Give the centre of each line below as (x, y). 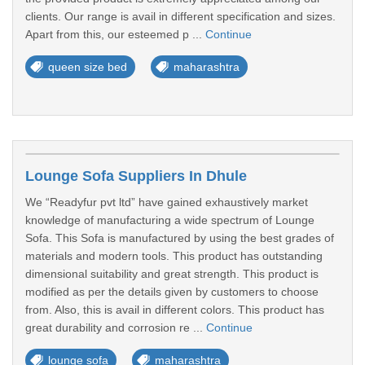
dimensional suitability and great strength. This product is (172, 274)
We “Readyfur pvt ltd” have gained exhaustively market (167, 202)
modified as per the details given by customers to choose (172, 292)
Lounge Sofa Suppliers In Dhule (136, 176)
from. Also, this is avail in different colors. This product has (175, 310)
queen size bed (88, 67)
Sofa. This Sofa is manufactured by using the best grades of (180, 238)
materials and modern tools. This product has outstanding (174, 256)
